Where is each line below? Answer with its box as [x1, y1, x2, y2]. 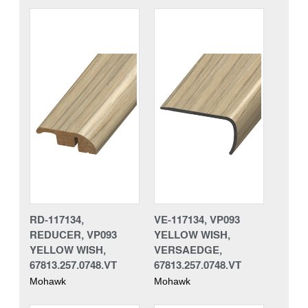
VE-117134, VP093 [154, 211, 240, 227]
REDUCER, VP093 [30, 226, 117, 242]
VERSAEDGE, [154, 241, 222, 257]
